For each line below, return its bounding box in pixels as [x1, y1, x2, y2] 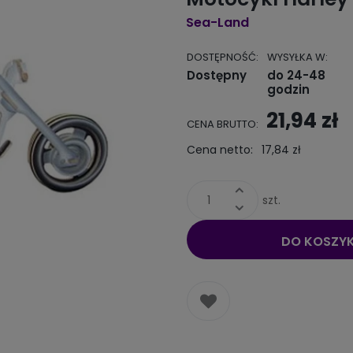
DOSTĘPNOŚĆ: [186, 50, 258, 65]
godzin [267, 81, 310, 98]
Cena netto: [186, 142, 253, 158]
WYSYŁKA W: [267, 50, 329, 65]
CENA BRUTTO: [186, 117, 258, 132]
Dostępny [186, 67, 247, 84]
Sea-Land [185, 13, 249, 32]
